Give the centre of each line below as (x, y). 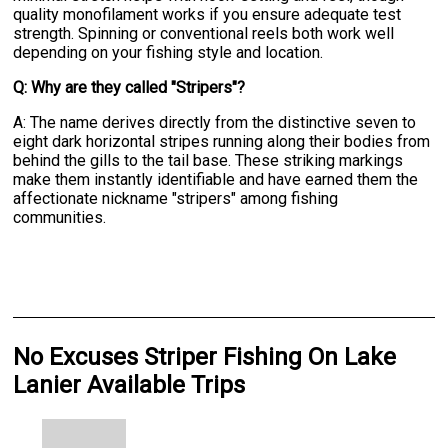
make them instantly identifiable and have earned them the (216, 180)
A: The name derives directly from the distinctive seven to (215, 123)
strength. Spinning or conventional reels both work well (204, 34)
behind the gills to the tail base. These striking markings (208, 161)
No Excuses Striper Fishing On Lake (205, 357)
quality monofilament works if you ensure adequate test (207, 15)
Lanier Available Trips (129, 385)
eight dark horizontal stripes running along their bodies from (222, 142)
